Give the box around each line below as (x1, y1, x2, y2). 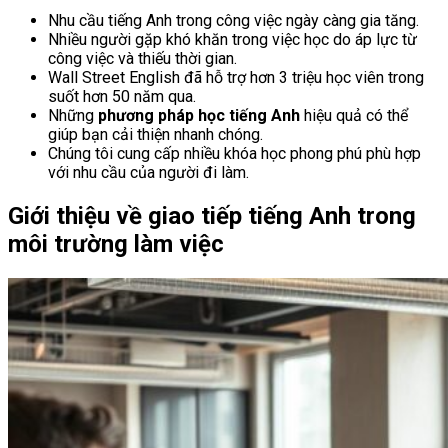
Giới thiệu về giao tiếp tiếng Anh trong (8, 202, 416, 231)
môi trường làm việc (8, 230, 224, 259)
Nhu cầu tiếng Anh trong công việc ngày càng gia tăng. (48, 11, 419, 31)
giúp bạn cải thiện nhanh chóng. (48, 125, 263, 145)
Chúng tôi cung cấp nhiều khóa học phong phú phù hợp (48, 144, 421, 164)
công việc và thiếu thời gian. (48, 49, 237, 69)
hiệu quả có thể (300, 106, 408, 126)
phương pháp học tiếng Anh (98, 106, 300, 126)
